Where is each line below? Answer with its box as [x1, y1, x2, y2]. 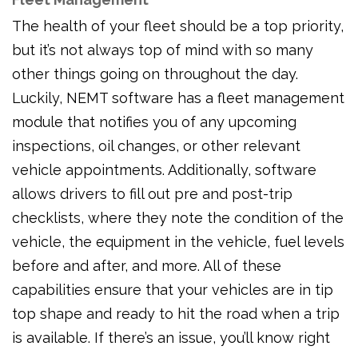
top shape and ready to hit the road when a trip [12, 305, 340, 323]
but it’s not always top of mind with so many [12, 42, 313, 59]
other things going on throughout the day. [12, 66, 298, 83]
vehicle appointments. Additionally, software [12, 161, 316, 179]
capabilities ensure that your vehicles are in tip [12, 281, 333, 299]
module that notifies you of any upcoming [12, 113, 296, 131]
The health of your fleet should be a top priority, [12, 18, 344, 35]
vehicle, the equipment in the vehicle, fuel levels [12, 233, 344, 251]
